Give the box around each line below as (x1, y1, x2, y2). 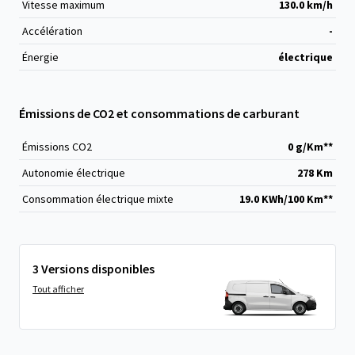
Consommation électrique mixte (22, 192, 174, 206)
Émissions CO (22, 139, 86, 154)
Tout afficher (32, 283, 84, 295)
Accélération (22, 24, 82, 38)
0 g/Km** (288, 139, 333, 154)
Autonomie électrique (22, 166, 125, 180)
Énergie (22, 50, 59, 64)
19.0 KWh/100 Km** (239, 192, 333, 206)
